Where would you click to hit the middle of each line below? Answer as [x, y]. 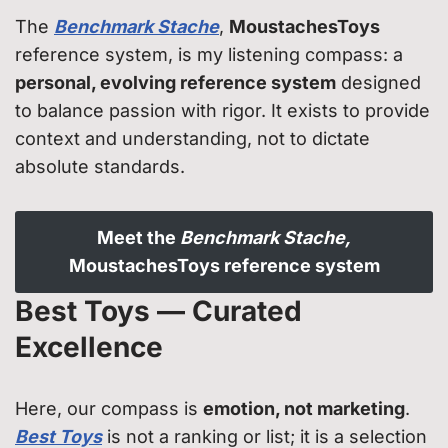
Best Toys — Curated [158, 310]
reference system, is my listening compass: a [209, 54]
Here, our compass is [109, 408]
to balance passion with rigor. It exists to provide [222, 110]
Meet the [138, 237]
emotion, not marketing [304, 408]
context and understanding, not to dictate [192, 138]
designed [378, 82]
